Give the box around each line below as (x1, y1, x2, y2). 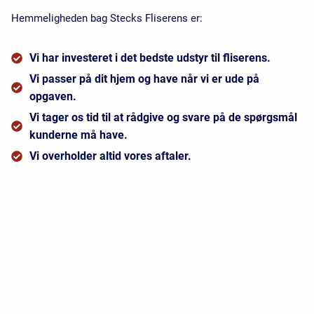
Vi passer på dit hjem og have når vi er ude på (29, 72, 259, 86)
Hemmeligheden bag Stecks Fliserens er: (11, 12, 205, 25)
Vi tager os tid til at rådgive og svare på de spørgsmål (29, 111, 297, 125)
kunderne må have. (29, 128, 128, 142)
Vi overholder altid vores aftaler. (29, 149, 191, 163)
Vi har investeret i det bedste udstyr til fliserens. (29, 51, 271, 65)
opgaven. (29, 90, 76, 104)
